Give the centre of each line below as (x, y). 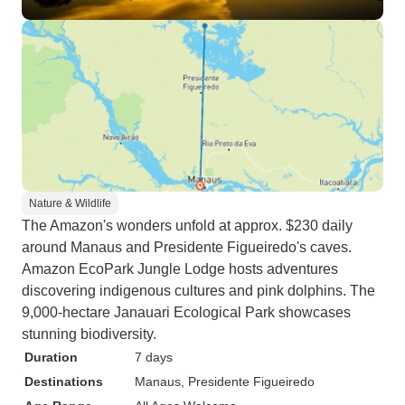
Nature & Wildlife (70, 203)
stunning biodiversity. (89, 334)
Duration (51, 357)
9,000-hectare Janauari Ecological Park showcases (186, 312)
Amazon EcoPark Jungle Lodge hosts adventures (180, 269)
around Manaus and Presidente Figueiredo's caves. (187, 247)
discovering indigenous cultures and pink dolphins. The (198, 291)
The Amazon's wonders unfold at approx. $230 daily (187, 226)
